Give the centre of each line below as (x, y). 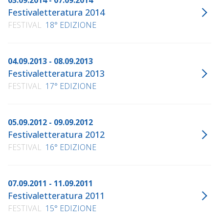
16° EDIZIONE (71, 147)
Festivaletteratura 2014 (56, 12)
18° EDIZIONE (71, 25)
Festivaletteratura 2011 (56, 196)
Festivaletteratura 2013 (56, 74)
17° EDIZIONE (71, 86)
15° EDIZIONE (71, 208)
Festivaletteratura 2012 (56, 135)
